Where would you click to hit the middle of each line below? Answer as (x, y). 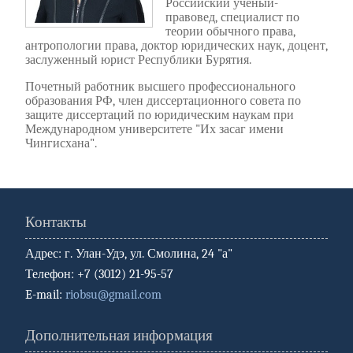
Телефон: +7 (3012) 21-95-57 (99, 274)
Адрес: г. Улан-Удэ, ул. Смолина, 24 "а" (129, 253)
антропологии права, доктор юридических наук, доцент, (176, 45)
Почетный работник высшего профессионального (160, 86)
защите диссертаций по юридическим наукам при (160, 115)
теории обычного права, (230, 31)
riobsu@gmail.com (113, 294)
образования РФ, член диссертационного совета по (163, 100)
